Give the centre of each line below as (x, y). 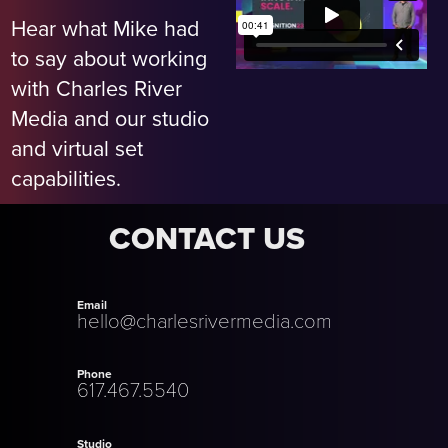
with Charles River (97, 87)
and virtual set (77, 147)
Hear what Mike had (105, 27)
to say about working (109, 57)
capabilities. (66, 177)
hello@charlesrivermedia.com (205, 319)
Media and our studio (110, 117)
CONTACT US (207, 238)
